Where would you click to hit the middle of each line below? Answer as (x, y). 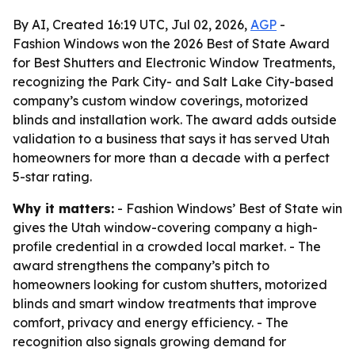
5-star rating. (52, 177)
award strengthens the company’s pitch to (141, 265)
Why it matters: (63, 208)
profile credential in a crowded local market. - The (167, 246)
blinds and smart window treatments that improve (165, 303)
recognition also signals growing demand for (149, 342)
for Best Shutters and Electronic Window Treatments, (174, 63)
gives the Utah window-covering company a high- (165, 227)
